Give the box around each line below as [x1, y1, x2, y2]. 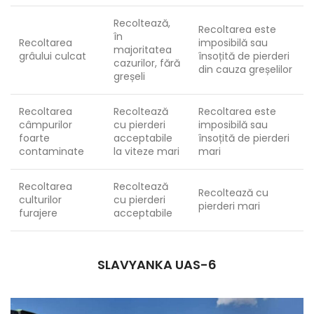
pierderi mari [198, 199, 260, 213]
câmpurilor [19, 118, 72, 132]
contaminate [19, 144, 84, 158]
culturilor [19, 193, 62, 207]
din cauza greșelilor [198, 62, 292, 76]
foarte [19, 131, 50, 145]
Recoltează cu [198, 186, 268, 200]
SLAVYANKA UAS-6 [97, 256, 217, 273]
